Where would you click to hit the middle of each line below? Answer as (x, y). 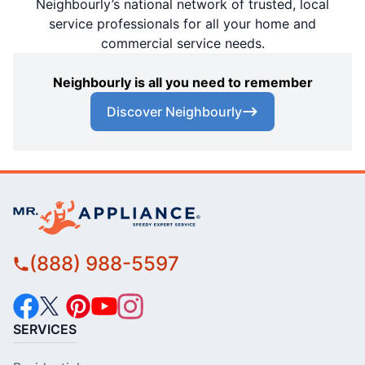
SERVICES (45, 330)
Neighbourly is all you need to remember (182, 83)
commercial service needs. (182, 44)
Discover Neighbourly (174, 112)
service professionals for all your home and (182, 24)
